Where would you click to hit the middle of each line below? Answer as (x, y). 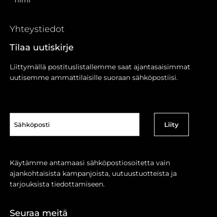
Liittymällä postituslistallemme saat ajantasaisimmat (100, 67)
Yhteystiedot (37, 29)
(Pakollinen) (30, 131)
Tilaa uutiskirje (42, 47)
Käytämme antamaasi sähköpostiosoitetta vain (91, 163)
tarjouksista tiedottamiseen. (58, 184)
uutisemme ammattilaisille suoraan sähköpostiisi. (95, 77)
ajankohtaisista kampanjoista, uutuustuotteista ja (93, 173)
